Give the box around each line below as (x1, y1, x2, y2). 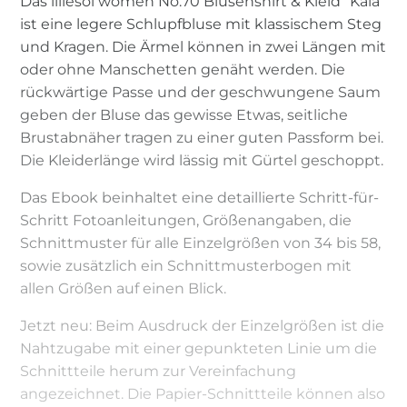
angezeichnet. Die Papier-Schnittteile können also (20, 384, 386, 402)
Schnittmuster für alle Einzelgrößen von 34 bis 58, (20, 233, 382, 252)
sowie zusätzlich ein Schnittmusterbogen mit (20, 256, 352, 274)
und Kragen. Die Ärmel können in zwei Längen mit (20, 37, 387, 55)
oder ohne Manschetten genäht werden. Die (20, 60, 346, 78)
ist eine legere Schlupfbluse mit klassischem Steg (20, 15, 382, 33)
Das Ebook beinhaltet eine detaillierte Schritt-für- (20, 188, 380, 206)
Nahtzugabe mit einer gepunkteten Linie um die (20, 339, 378, 357)
